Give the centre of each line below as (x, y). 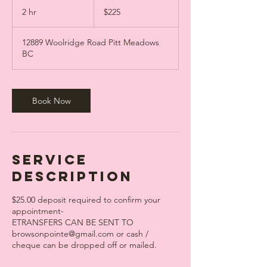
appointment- (38, 211)
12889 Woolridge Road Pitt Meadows (91, 42)
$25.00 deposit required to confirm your (86, 200)
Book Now (51, 101)
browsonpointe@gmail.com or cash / (80, 234)
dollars (103, 13)
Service (50, 160)
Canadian (108, 7)
